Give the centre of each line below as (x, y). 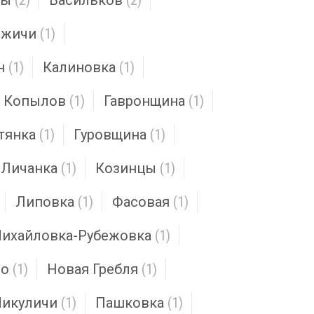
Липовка (45, 202)
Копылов (35, 101)
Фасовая (141, 202)
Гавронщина (144, 101)
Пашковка (130, 303)
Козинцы (126, 168)
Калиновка (79, 67)
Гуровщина (110, 135)
